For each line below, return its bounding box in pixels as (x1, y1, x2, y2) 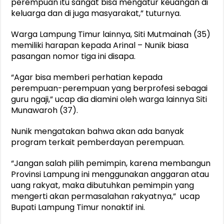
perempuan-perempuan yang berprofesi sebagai (11, 82, 208, 94)
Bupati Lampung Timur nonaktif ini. (11, 201, 145, 213)
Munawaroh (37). (11, 104, 78, 116)
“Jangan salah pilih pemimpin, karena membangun (11, 157, 211, 169)
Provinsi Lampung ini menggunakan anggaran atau (11, 168, 209, 180)
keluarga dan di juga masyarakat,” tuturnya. (11, 7, 181, 19)
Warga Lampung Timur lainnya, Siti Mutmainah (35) (11, 28, 211, 40)
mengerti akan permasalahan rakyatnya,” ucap (11, 190, 200, 202)
